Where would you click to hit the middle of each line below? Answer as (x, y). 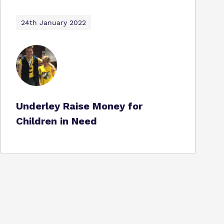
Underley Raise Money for (79, 106)
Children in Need (56, 121)
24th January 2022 (53, 22)
